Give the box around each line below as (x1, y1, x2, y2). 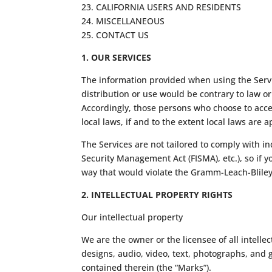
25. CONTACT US (81, 29, 149, 41)
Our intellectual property (81, 211, 183, 223)
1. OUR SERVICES (81, 51, 152, 63)
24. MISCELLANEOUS (81, 15, 165, 27)
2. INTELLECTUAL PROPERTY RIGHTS (81, 188, 233, 200)
